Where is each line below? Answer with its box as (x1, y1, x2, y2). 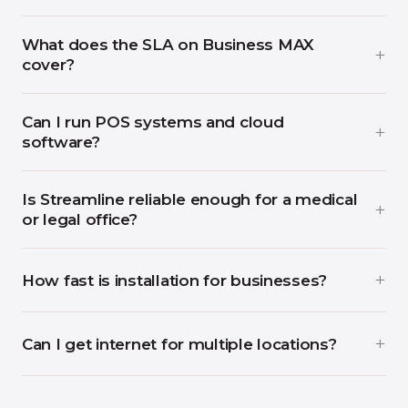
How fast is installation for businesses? (22, 270, 328, 290)
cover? (22, 56, 75, 74)
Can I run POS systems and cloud (22, 113, 284, 131)
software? (22, 133, 100, 151)
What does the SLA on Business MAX (22, 36, 315, 54)
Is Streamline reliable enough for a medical (22, 190, 358, 209)
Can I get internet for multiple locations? (22, 334, 337, 353)
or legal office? (22, 210, 138, 229)
